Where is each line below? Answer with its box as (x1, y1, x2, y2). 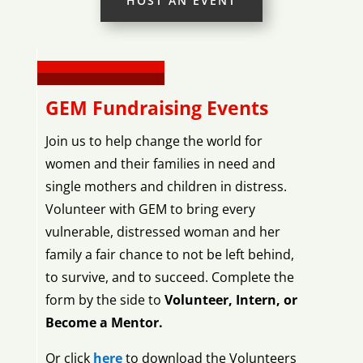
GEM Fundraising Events (45, 95, 268, 121)
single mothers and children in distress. (45, 177, 287, 195)
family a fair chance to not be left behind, (45, 246, 294, 263)
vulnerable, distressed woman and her (45, 223, 280, 241)
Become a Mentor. (45, 314, 163, 331)
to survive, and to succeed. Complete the (45, 268, 294, 286)
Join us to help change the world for (45, 132, 263, 150)
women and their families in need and (45, 155, 275, 173)
